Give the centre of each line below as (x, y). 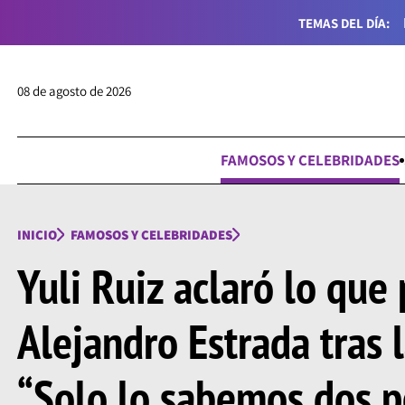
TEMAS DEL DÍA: (344, 23)
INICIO (37, 235)
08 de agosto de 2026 (74, 91)
